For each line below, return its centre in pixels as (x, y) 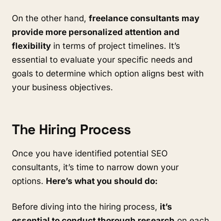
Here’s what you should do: (102, 181)
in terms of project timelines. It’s (115, 46)
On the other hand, (50, 18)
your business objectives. (62, 87)
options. (29, 181)
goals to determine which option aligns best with (108, 74)
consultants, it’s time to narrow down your (95, 167)
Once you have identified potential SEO (90, 153)
